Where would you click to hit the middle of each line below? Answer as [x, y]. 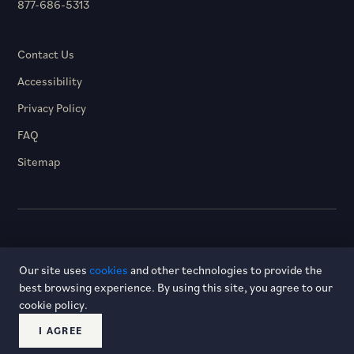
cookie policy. [53, 305]
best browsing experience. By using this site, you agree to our [176, 287]
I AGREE [61, 331]
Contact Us [46, 55]
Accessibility [50, 81]
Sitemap [39, 162]
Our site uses [54, 270]
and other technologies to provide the [225, 270]
